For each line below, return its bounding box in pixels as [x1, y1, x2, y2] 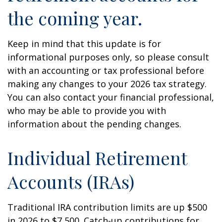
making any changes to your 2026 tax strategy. [7, 78, 207, 90]
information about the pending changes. [7, 118, 181, 130]
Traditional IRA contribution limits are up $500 [7, 201, 207, 213]
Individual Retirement [7, 146, 187, 169]
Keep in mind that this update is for [7, 38, 161, 50]
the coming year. [7, 6, 142, 30]
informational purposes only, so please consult [7, 51, 209, 63]
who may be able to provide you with [7, 105, 166, 116]
